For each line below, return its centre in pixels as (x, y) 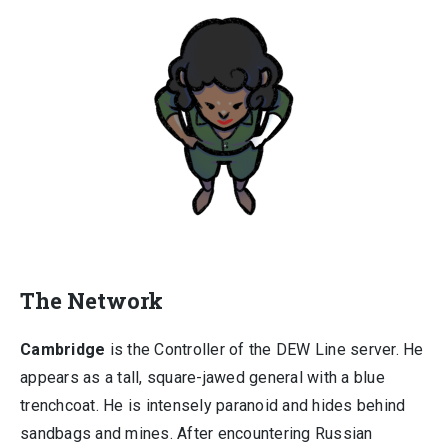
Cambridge (63, 350)
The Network (91, 301)
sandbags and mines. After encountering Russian (196, 434)
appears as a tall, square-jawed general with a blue (202, 378)
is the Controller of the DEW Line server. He (264, 350)
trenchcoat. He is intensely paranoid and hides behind (213, 406)
